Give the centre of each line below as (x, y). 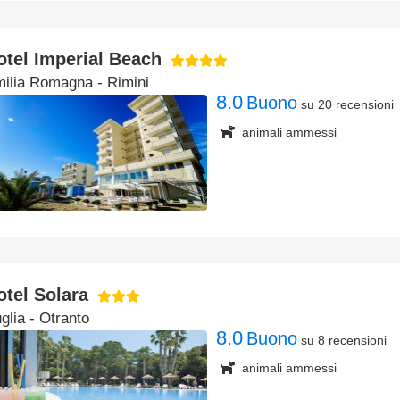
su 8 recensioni (344, 340)
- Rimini (121, 83)
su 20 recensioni (347, 104)
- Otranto (57, 318)
